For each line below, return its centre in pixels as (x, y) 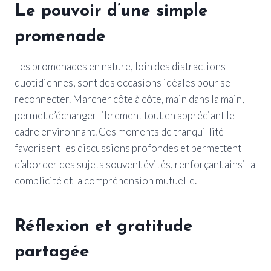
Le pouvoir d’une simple (111, 11)
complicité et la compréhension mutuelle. (106, 180)
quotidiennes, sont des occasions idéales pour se (122, 82)
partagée (52, 252)
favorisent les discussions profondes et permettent (128, 148)
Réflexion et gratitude (104, 227)
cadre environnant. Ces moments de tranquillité (119, 131)
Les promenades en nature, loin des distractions (120, 66)
